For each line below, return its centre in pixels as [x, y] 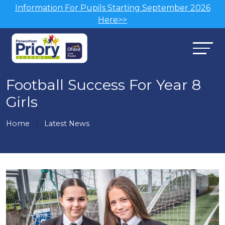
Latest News [67, 124]
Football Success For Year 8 [103, 85]
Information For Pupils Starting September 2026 [113, 8]
